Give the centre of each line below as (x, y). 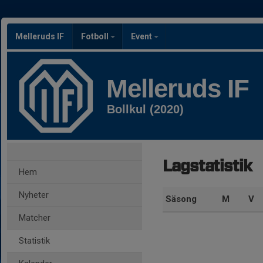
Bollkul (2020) (145, 109)
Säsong (181, 199)
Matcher (35, 218)
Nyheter (34, 195)
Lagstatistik (207, 166)
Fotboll (96, 36)
